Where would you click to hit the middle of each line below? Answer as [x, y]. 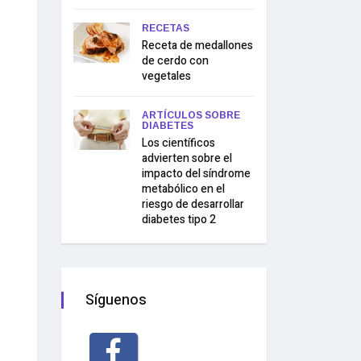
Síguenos [116, 300]
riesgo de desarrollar [193, 204]
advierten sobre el [187, 158]
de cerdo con [175, 61]
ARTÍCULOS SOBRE [191, 115]
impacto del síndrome [196, 174]
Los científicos [178, 143]
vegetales [166, 76]
